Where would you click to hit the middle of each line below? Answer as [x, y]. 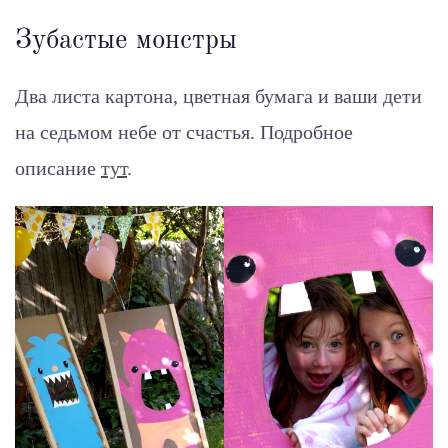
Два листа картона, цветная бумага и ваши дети [218, 96]
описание [58, 168]
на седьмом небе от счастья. [137, 132]
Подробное [306, 132]
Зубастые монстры [126, 41]
